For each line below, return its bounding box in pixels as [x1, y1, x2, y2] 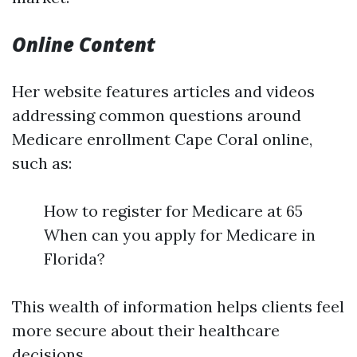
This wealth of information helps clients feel [12, 296, 344, 316]
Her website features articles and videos [12, 81, 315, 101]
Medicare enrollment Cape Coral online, [12, 129, 312, 149]
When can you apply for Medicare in [44, 225, 316, 245]
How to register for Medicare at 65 [44, 201, 303, 221]
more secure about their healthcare [12, 320, 280, 340]
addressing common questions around [12, 105, 301, 125]
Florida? [44, 249, 105, 269]
